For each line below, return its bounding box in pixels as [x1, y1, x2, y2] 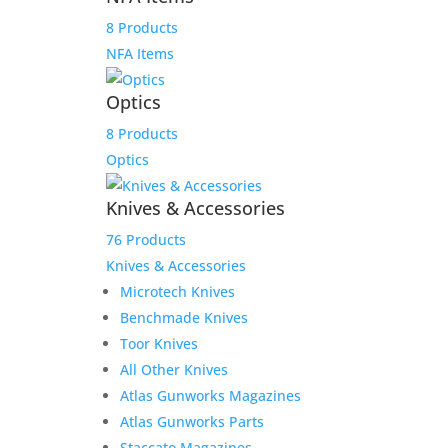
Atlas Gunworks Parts [119, 412, 264, 432]
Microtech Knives [119, 282, 235, 302]
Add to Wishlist [180, 85, 282, 105]
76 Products [105, 230, 186, 250]
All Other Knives [119, 360, 228, 380]
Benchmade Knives [119, 308, 248, 328]
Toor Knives [119, 334, 198, 354]
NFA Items [105, 44, 174, 64]
